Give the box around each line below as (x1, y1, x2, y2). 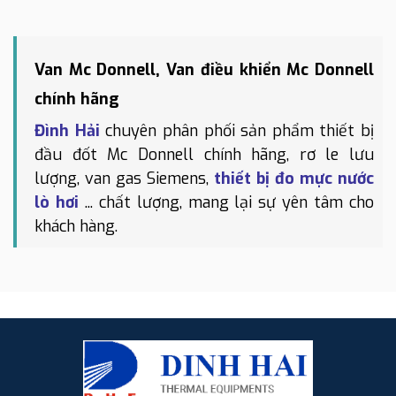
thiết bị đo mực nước (214, 168, 374, 190)
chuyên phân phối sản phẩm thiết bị (99, 120, 374, 142)
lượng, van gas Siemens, (34, 168, 214, 190)
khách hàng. (34, 216, 118, 238)
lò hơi (34, 192, 79, 214)
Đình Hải (34, 120, 100, 142)
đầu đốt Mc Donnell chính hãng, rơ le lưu (34, 144, 374, 166)
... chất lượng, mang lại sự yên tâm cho (78, 192, 375, 214)
